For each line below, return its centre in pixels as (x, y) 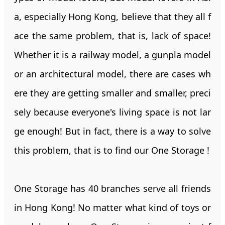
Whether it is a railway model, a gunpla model (113, 54)
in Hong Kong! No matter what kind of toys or (113, 207)
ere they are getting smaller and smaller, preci (113, 93)
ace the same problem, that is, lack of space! (113, 35)
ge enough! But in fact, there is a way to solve (113, 131)
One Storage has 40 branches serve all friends (113, 188)
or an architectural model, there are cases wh (113, 74)
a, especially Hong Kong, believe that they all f (113, 16)
